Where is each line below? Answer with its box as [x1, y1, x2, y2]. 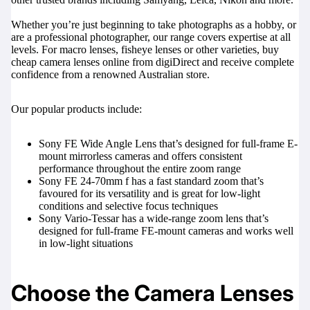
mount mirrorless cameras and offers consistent [39, 149, 242, 162]
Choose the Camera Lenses [11, 280, 294, 307]
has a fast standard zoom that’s [129, 174, 264, 187]
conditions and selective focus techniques [39, 199, 218, 212]
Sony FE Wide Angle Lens [39, 137, 156, 149]
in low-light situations [39, 237, 133, 249]
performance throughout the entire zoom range [39, 162, 241, 174]
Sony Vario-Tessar [39, 212, 119, 224]
